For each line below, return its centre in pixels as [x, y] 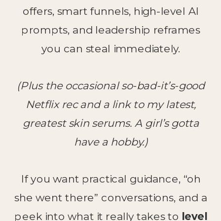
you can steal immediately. [111, 48]
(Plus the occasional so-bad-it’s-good [111, 85]
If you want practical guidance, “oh [111, 179]
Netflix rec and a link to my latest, [111, 104]
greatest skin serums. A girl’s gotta [111, 123]
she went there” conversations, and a [111, 197]
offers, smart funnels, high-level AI [111, 11]
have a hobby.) [111, 141]
